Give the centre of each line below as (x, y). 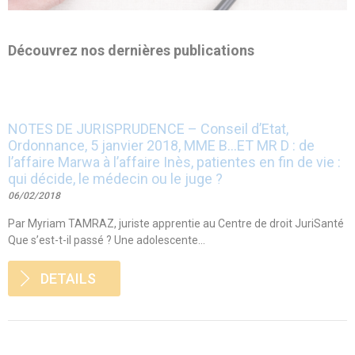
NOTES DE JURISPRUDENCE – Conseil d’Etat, (148, 128)
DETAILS (68, 278)
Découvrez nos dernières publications (131, 50)
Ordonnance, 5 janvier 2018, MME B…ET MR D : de (161, 145)
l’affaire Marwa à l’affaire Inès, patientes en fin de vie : (174, 162)
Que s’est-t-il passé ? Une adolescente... (107, 240)
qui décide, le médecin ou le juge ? (115, 178)
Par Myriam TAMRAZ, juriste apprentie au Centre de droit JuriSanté (176, 223)
